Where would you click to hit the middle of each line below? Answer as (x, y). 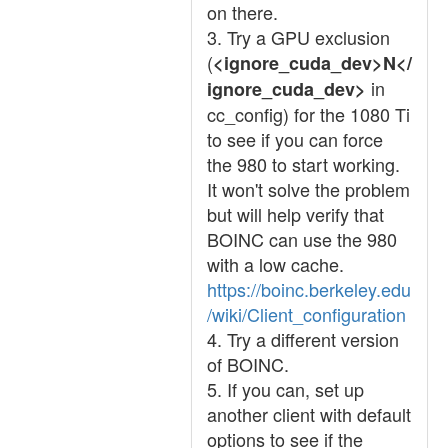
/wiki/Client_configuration (306, 314)
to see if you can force (295, 139)
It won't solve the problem (308, 189)
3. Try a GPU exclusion (298, 37)
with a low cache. (275, 264)
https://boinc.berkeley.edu (309, 289)
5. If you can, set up (285, 389)
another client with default (309, 414)
